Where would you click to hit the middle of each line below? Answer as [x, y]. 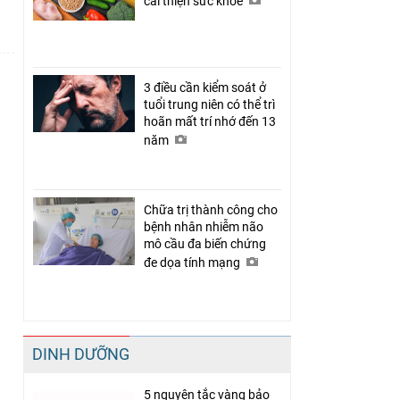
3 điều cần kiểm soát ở [205, 87]
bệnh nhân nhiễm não [204, 226]
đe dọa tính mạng [193, 262]
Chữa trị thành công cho [211, 209]
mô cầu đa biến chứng [205, 243]
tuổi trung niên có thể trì [209, 104]
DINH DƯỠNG [81, 354]
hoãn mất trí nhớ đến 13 [210, 121]
